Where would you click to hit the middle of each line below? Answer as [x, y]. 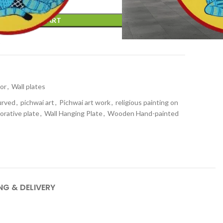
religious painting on [147, 102]
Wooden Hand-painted [143, 113]
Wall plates [28, 86]
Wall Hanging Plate [73, 113]
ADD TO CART [37, 20]
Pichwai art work [85, 102]
